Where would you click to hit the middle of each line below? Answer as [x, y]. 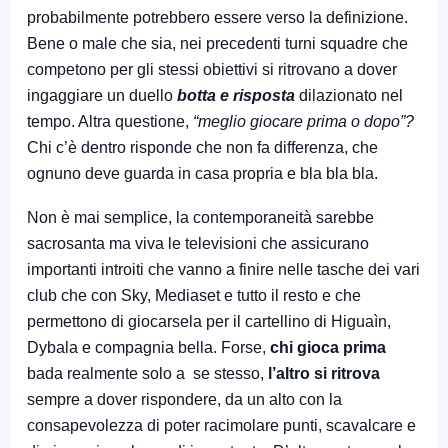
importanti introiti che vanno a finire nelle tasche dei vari [223, 269]
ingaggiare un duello [102, 95]
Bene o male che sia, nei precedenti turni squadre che [217, 43]
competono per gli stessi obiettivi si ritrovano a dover [212, 69]
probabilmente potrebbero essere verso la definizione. [217, 17]
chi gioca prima [328, 347]
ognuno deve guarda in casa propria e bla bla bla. [202, 173]
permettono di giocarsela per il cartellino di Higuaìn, [209, 321]
